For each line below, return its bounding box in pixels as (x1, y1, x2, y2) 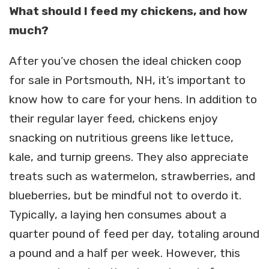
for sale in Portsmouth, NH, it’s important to (9, 73, 246, 88)
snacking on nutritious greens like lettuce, (9, 131, 234, 145)
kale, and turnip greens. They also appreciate (9, 150, 249, 165)
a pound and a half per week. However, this (9, 246, 240, 261)
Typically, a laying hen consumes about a (9, 208, 226, 222)
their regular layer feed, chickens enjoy (9, 112, 218, 126)
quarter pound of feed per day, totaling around (9, 227, 259, 241)
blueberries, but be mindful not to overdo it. (9, 189, 241, 203)
